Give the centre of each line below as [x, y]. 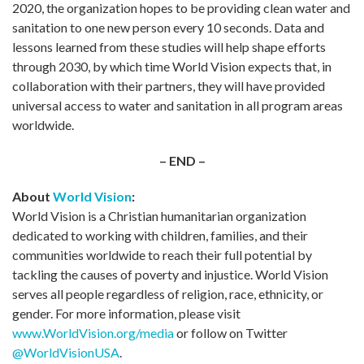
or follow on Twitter [231, 333]
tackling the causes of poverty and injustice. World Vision [170, 275]
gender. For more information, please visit [126, 314]
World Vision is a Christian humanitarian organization [159, 216]
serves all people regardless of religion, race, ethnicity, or [168, 294]
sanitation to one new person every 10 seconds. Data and [168, 28]
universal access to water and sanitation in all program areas [178, 106]
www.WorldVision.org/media [93, 333]
